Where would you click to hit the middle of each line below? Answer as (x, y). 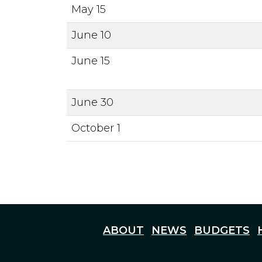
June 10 (91, 35)
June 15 (91, 61)
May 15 (89, 9)
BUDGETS (222, 230)
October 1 (96, 128)
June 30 (92, 102)
